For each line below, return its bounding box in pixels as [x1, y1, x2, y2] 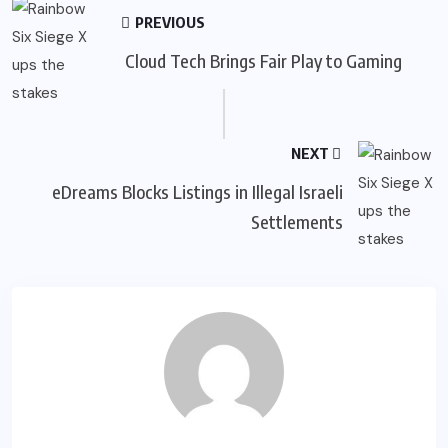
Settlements [250, 209, 343, 233]
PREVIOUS [132, 12, 205, 31]
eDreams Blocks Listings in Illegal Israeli [51, 179, 343, 203]
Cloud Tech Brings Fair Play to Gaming [121, 48, 402, 72]
